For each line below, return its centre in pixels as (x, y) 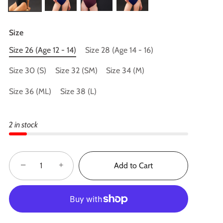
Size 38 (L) (78, 91)
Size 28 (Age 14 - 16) (119, 50)
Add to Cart (133, 166)
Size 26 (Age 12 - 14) (43, 50)
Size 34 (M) (125, 71)
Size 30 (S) (28, 71)
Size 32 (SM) (76, 71)
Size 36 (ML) (30, 91)
